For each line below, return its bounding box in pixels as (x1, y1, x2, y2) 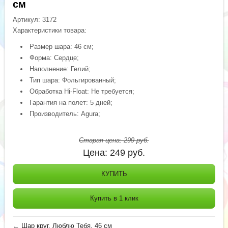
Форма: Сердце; (30, 53, 79, 62)
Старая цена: (79, 136, 124, 144)
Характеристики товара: (13, 26, 87, 34)
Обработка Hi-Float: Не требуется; (30, 87, 135, 95)
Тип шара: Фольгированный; (30, 76, 117, 84)
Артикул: (13, 15, 43, 23)
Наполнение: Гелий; (30, 65, 91, 73)
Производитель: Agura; (30, 109, 101, 118)
